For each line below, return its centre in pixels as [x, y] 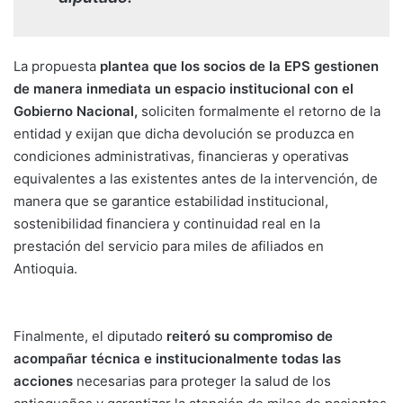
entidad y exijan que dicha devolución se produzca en [184, 133]
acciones [45, 381]
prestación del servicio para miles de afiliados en [169, 246]
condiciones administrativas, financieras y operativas [181, 156]
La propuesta [57, 66]
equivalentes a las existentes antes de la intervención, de [196, 178]
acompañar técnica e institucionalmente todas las [177, 358]
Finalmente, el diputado [90, 336]
